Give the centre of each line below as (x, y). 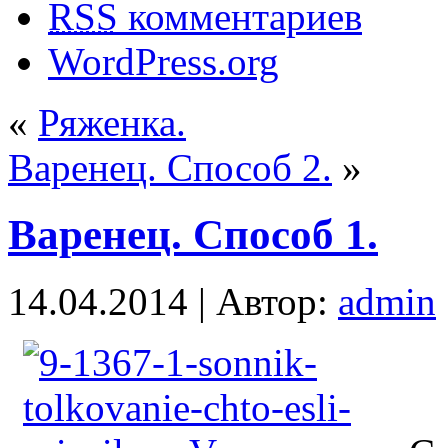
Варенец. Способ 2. (170, 167)
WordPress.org (163, 61)
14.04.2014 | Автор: (173, 301)
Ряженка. (112, 122)
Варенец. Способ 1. (193, 234)
